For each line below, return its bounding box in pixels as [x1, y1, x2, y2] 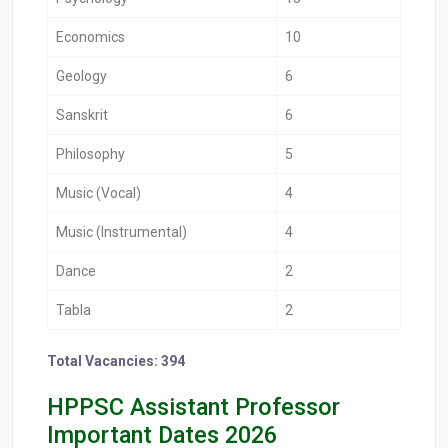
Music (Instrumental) [56, 224, 187, 241]
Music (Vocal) [56, 185, 141, 202]
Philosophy [56, 146, 125, 163]
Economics [56, 29, 125, 46]
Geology [56, 68, 107, 85]
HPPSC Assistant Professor [47, 393, 340, 422]
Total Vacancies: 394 [47, 353, 185, 370]
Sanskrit [56, 107, 108, 124]
